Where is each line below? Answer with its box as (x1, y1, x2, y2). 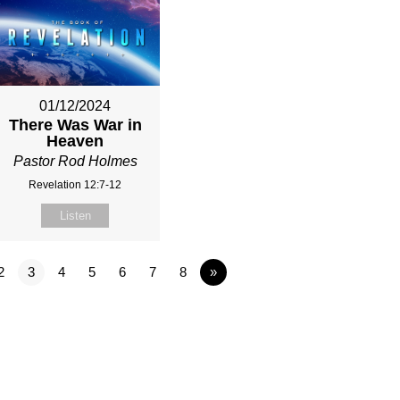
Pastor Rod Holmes (12, 154, 137, 170)
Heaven (46, 132, 104, 151)
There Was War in (8, 116, 142, 135)
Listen (59, 209, 91, 223)
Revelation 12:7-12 (29, 179, 122, 192)
